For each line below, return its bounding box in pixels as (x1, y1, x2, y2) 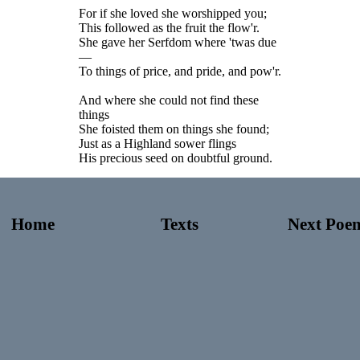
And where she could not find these (79, 93, 259, 107)
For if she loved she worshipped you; (79, 6, 267, 20)
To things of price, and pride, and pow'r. (79, 64, 281, 78)
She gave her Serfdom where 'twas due (79, 35, 276, 49)
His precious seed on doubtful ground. (79, 151, 272, 165)
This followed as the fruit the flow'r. (79, 21, 260, 35)
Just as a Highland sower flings (79, 137, 236, 150)
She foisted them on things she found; (79, 122, 269, 136)
